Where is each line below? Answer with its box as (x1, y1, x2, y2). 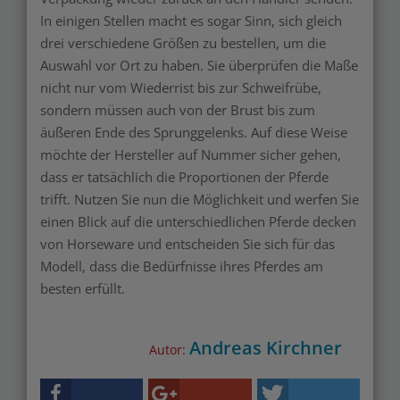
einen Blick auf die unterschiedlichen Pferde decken (40, 212, 356, 230)
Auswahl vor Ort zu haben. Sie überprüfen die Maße (40, 56, 358, 74)
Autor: (149, 341, 189, 358)
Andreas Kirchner (189, 336, 342, 360)
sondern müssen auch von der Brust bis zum (40, 101, 315, 119)
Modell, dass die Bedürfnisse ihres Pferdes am (40, 257, 323, 275)
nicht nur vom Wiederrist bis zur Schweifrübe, (40, 79, 321, 96)
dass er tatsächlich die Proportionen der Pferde (40, 168, 329, 186)
